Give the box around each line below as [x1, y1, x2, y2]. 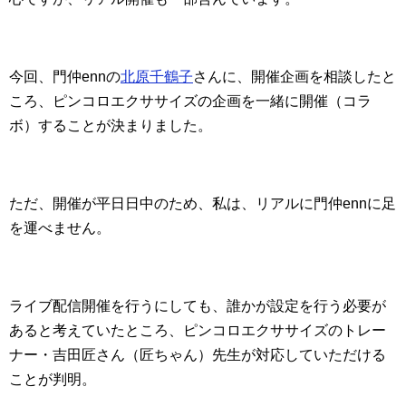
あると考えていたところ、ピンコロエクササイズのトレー [9, 323, 386, 339]
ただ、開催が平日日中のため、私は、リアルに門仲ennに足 [9, 196, 396, 212]
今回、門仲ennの [9, 69, 121, 85]
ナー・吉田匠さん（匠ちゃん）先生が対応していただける [9, 347, 386, 363]
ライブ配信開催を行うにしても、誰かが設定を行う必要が [9, 298, 386, 314]
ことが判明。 [9, 372, 96, 388]
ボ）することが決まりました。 [9, 118, 212, 134]
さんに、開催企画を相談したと [193, 69, 396, 85]
